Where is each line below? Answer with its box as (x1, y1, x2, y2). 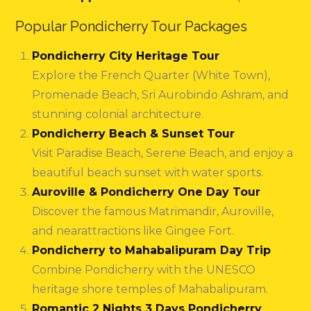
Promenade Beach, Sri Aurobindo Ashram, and (32, 88, 289, 102)
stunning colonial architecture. (32, 108, 204, 121)
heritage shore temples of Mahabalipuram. (32, 283, 269, 296)
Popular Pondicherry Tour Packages (15, 18, 248, 35)
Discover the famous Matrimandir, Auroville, (32, 205, 274, 219)
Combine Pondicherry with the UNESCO (32, 263, 256, 277)
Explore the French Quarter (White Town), (32, 69, 271, 83)
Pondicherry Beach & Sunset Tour (32, 127, 235, 141)
